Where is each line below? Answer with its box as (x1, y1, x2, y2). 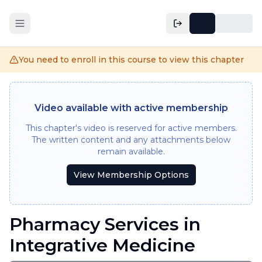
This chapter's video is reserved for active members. (25, 123, 237, 133)
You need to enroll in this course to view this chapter (19, 54, 244, 65)
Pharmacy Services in (9, 213, 201, 235)
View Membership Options (73, 170, 189, 180)
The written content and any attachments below (32, 135, 230, 145)
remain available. (97, 146, 165, 157)
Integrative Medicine (9, 235, 195, 256)
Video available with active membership (34, 102, 228, 113)
